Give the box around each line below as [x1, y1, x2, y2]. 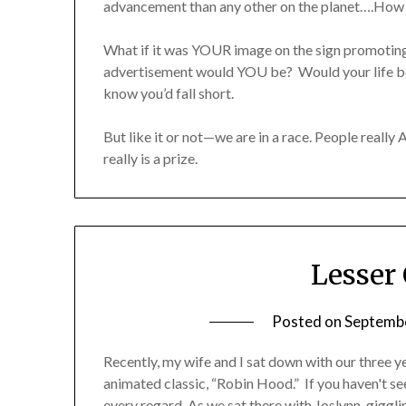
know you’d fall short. [103, 84, 237, 102]
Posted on [272, 312, 345, 332]
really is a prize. [103, 150, 201, 168]
